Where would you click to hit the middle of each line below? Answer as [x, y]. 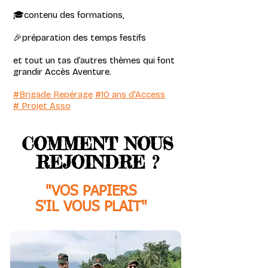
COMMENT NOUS [97, 144]
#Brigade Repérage [53, 95]
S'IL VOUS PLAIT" [91, 207]
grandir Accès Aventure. [62, 72]
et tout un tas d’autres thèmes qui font [94, 60]
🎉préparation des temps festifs [80, 38]
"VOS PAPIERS [91, 191]
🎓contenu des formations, [69, 15]
